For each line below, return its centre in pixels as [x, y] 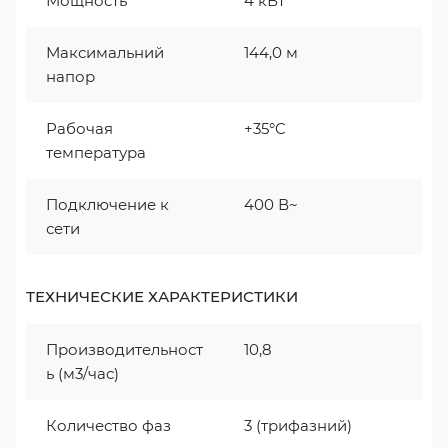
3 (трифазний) [298, 425]
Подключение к [107, 204]
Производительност [124, 349]
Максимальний [105, 52]
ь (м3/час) [82, 373]
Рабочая [79, 128]
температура [96, 152]
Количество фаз [108, 425]
